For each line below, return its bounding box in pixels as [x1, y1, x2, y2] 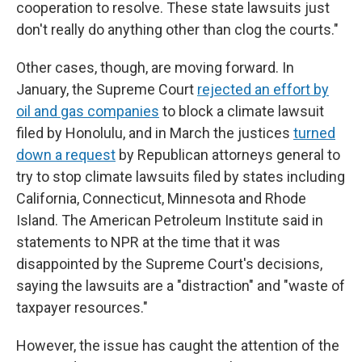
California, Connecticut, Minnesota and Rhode [16, 190, 306, 207]
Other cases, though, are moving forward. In [16, 59, 294, 76]
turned [293, 124, 335, 141]
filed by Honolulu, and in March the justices [16, 124, 293, 141]
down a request [16, 146, 116, 163]
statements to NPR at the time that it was [16, 234, 280, 250]
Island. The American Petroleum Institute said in [16, 212, 323, 229]
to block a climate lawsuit [159, 103, 324, 120]
